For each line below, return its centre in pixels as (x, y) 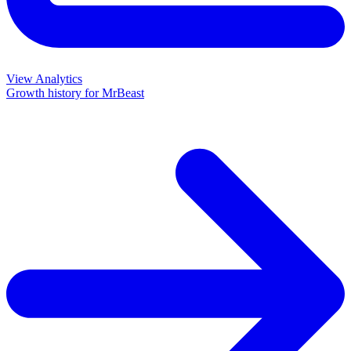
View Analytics (44, 79)
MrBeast (123, 93)
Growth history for (54, 93)
